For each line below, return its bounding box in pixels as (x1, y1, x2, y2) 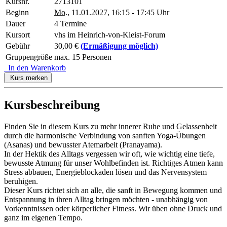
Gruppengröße (6, 53, 52, 62)
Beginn (6, 8, 29, 17)
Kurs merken (8, 74, 48, 82)
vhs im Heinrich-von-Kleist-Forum (54, 30, 165, 40)
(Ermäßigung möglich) (81, 42, 158, 51)
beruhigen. (4, 176, 38, 185)
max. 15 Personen (54, 53, 111, 62)
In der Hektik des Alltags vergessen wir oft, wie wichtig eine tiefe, (4, 149, 215, 158)
